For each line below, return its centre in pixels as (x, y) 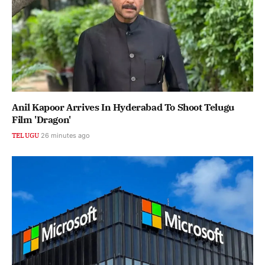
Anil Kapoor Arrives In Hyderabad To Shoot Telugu (123, 107)
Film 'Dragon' (41, 119)
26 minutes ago (66, 135)
